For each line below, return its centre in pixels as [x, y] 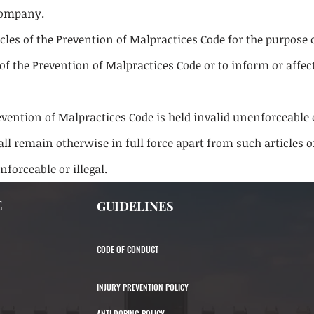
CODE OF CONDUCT [128, 249]
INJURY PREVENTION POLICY [143, 287]
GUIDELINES [135, 206]
